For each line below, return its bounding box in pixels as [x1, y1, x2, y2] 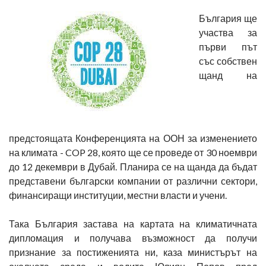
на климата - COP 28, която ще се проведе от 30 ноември [9, 147, 257, 158]
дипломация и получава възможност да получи [9, 232, 257, 243]
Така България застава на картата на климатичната [9, 218, 257, 229]
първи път [199, 41, 257, 52]
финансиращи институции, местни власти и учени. [9, 189, 229, 201]
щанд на [199, 69, 257, 81]
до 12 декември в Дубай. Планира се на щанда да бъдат [9, 161, 257, 172]
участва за [199, 27, 257, 38]
